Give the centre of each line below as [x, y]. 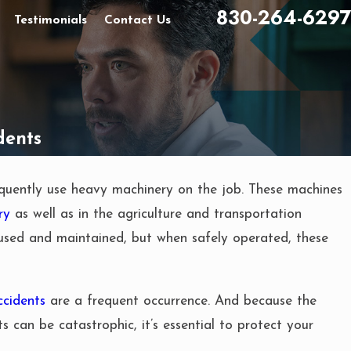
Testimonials [51, 20]
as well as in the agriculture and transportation [156, 215]
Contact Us [138, 20]
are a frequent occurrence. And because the [181, 301]
